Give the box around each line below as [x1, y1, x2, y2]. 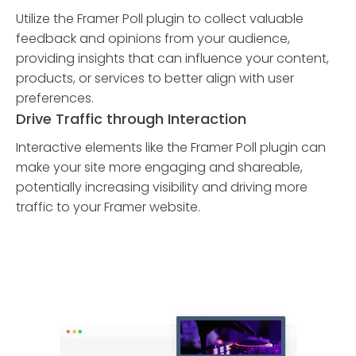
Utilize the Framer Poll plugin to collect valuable [16, 10, 304, 28]
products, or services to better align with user [16, 69, 294, 87]
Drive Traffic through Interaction [16, 109, 246, 129]
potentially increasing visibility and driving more [16, 178, 308, 196]
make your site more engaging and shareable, [16, 158, 303, 176]
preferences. [16, 89, 94, 107]
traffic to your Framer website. [16, 198, 200, 216]
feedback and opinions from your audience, [16, 29, 290, 48]
